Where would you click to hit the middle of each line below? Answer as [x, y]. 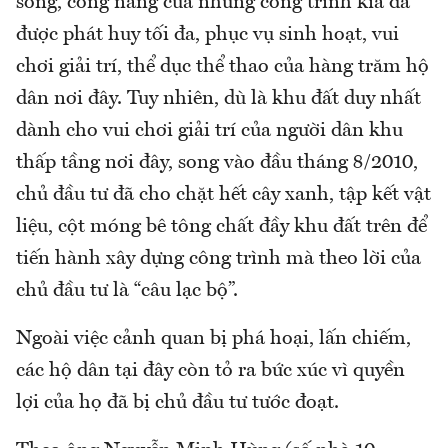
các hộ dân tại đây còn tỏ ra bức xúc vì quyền [210, 370]
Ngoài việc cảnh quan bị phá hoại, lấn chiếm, [213, 338]
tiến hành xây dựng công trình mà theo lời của [218, 258]
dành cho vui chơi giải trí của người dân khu [209, 130]
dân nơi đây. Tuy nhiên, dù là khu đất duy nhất [218, 98]
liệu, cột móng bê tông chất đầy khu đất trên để [221, 226]
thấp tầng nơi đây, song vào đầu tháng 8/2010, [217, 162]
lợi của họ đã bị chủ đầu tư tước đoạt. [177, 402]
